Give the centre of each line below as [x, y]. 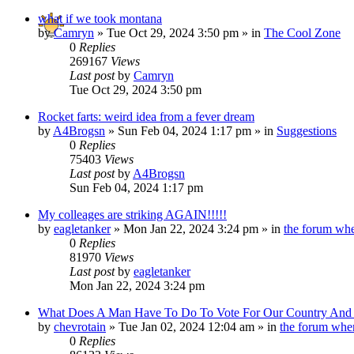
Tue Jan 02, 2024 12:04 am [186, 326]
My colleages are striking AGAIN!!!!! [132, 214]
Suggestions [307, 130]
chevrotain [80, 326]
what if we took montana [100, 18]
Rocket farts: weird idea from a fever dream [146, 116]
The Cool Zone [302, 32]
